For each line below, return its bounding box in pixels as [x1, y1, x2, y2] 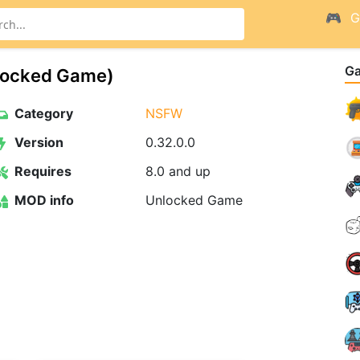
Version [10, 134, 63, 150]
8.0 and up [145, 163, 211, 179]
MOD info [10, 192, 74, 208]
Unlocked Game [145, 192, 243, 208]
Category [10, 105, 73, 121]
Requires [10, 163, 72, 179]
